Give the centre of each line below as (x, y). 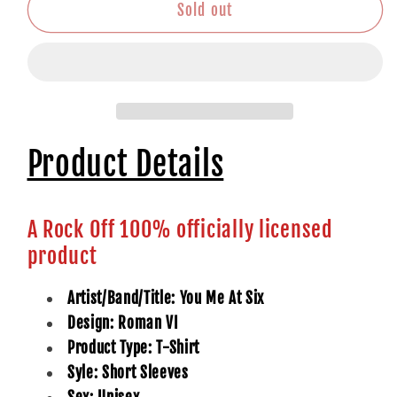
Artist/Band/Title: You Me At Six (166, 299)
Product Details (125, 164)
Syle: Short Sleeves (128, 373)
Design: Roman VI (123, 323)
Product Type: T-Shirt (133, 348)
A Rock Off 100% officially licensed (180, 229)
